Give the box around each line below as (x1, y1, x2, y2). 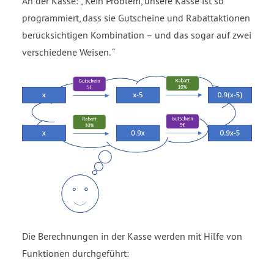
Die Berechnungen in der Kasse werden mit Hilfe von (22, 230, 242, 243)
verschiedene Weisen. (22, 45, 112, 58)
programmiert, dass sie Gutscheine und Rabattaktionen (22, 11, 250, 24)
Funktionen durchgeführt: (22, 247, 129, 260)
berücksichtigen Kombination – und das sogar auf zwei (22, 28, 251, 41)
